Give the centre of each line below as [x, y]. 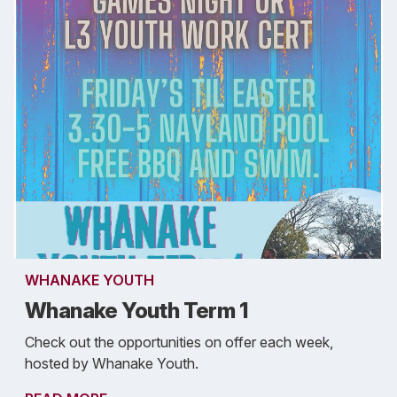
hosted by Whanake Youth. [112, 364]
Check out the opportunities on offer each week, [179, 343]
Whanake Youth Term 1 [136, 311]
